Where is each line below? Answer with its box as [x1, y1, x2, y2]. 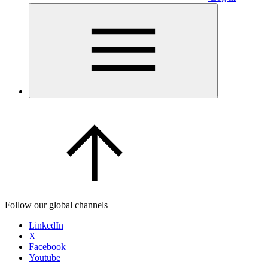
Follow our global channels [5, 200, 108, 210]
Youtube [29, 252, 60, 263]
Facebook [29, 242, 66, 252]
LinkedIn [29, 220, 63, 230]
